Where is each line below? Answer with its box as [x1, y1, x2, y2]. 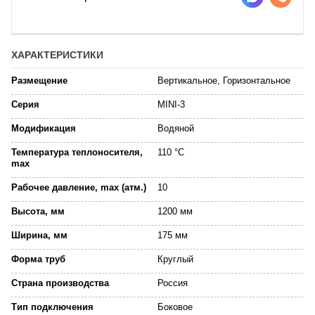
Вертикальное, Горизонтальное [157, 75, 290, 86]
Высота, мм [11, 206, 65, 217]
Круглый [157, 254, 193, 264]
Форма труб [11, 254, 65, 264]
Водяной [157, 123, 194, 134]
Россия [157, 278, 188, 288]
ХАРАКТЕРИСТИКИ [11, 49, 103, 60]
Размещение [11, 75, 67, 86]
